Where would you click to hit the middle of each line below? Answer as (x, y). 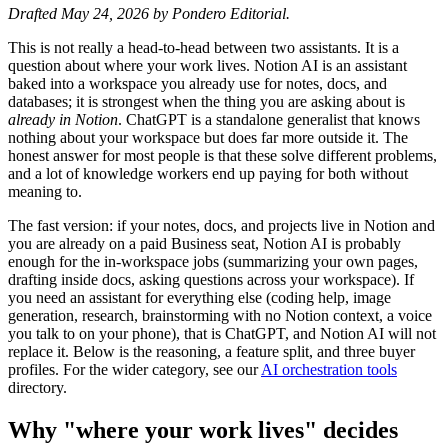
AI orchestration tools (329, 369)
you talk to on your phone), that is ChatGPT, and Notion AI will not (222, 333)
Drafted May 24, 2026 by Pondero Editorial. (149, 13)
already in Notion (63, 119)
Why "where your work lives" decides (203, 429)
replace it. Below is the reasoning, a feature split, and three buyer (211, 351)
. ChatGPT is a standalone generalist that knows (269, 119)
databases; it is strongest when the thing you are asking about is (206, 101)
